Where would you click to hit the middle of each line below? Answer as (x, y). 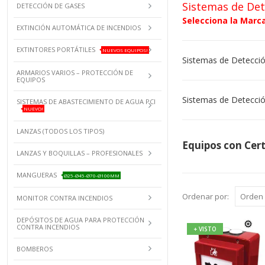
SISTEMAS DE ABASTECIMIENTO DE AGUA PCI (86, 101)
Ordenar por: (205, 196)
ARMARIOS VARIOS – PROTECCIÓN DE (75, 72)
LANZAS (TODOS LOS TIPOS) (60, 131)
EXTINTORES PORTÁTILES (56, 49)
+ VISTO (205, 229)
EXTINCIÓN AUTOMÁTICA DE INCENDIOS (79, 28)
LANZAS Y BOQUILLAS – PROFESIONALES (80, 153)
